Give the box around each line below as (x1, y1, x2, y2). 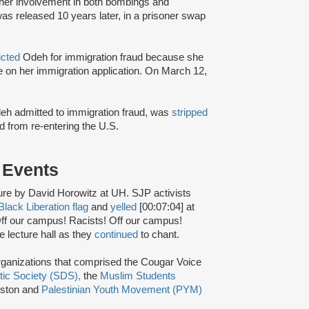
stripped (172, 106, 208, 118)
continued (94, 228, 138, 240)
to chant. (138, 228, 179, 240)
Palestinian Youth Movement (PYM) (41, 283, 202, 295)
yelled (110, 201, 137, 212)
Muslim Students (100, 270, 176, 281)
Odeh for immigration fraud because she (20, 51, 203, 63)
